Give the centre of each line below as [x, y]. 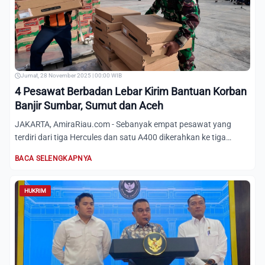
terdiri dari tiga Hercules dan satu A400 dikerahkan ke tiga [120, 137]
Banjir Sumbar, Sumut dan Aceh [89, 106]
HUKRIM [35, 191]
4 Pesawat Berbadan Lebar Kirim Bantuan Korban [131, 91]
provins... [32, 150]
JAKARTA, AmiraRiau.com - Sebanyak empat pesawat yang [123, 124]
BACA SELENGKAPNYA [54, 159]
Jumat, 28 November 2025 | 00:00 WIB [71, 75]
